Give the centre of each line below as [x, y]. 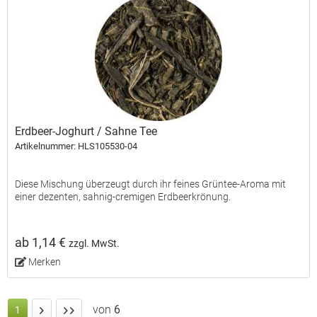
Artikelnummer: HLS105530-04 [76, 146]
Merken [44, 262]
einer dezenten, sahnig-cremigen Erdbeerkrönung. [123, 197]
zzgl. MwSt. [94, 244]
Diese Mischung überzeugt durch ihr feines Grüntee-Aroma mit [151, 184]
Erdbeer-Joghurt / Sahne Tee [86, 132]
